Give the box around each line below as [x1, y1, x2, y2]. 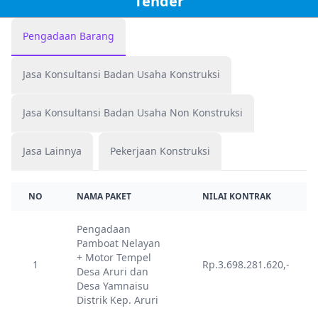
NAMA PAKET [77, 190, 131, 202]
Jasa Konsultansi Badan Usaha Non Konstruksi [192, 106, 243, 119]
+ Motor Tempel [77, 251, 151, 264]
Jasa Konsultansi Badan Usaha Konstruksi [170, 67, 220, 81]
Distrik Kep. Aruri [77, 293, 158, 307]
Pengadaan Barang [23, 29, 114, 43]
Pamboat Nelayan [77, 236, 160, 250]
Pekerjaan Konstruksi [110, 144, 210, 158]
